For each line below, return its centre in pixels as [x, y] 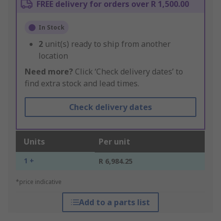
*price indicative [39, 182]
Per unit [114, 142]
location [53, 56]
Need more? [49, 72]
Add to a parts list [114, 203]
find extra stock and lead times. [82, 84]
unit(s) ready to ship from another [108, 44]
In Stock [52, 28]
